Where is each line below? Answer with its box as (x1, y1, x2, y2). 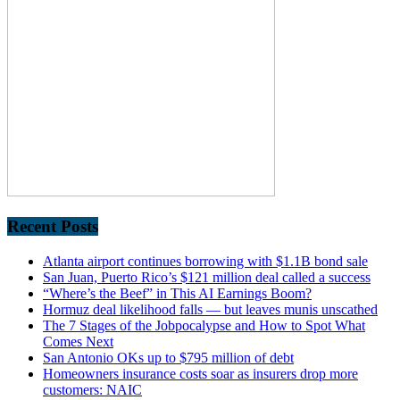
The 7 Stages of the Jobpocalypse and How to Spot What (43, 317, 365, 333)
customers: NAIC (43, 381, 142, 397)
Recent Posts (7, 216, 98, 236)
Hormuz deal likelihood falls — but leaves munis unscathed (43, 301, 378, 317)
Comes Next (43, 333, 113, 349)
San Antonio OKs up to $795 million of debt (43, 349, 294, 365)
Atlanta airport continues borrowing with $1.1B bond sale (43, 253, 368, 269)
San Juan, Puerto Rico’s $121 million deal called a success (43, 269, 371, 285)
